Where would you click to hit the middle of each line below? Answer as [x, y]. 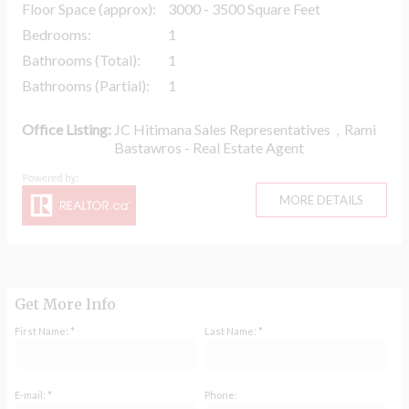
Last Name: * [234, 331]
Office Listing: [68, 130]
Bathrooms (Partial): [86, 86]
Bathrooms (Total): [81, 60]
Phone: [221, 395]
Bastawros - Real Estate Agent [209, 148]
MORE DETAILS [321, 200]
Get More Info [65, 304]
